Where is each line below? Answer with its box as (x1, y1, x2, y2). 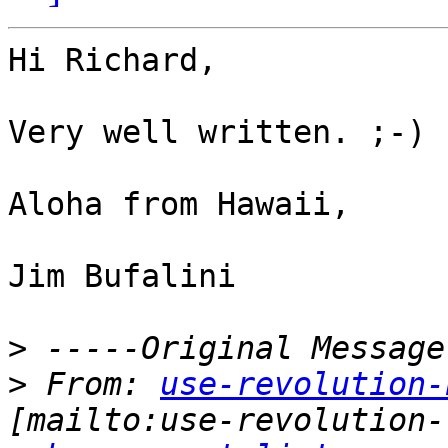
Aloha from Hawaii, (8, 186, 350, 223)
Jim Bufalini (8, 258, 236, 295)
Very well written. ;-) (8, 114, 426, 151)
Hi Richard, (8, 42, 217, 79)
